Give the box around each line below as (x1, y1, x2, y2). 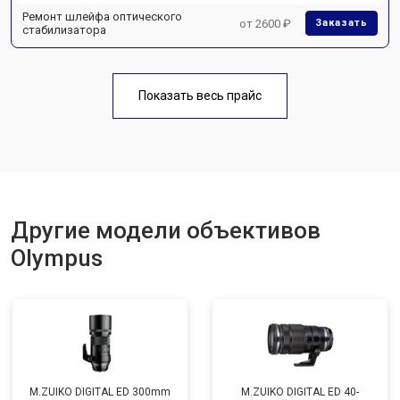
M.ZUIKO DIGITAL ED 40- (241, 386, 359, 398)
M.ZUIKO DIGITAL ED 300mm (29, 386, 171, 398)
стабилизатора (22, 23, 106, 37)
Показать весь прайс (138, 88, 262, 103)
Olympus (11, 245, 103, 271)
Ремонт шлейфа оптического (22, 10, 182, 23)
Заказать (315, 17, 368, 29)
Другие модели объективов (11, 217, 321, 244)
